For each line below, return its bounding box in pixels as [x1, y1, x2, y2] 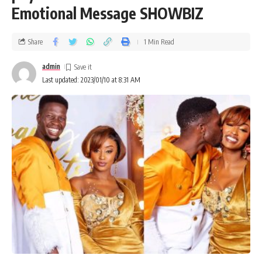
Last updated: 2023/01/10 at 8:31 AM [42, 75, 140, 84]
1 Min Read [144, 37, 174, 46]
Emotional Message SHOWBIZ [12, 4, 204, 23]
